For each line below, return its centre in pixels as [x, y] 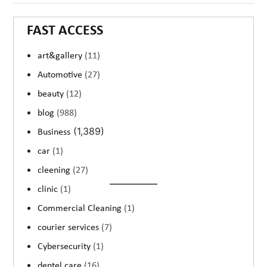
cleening [55, 171]
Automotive [61, 75]
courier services [70, 228]
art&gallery [61, 56]
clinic [49, 190]
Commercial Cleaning [81, 209]
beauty [52, 94]
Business [54, 133]
